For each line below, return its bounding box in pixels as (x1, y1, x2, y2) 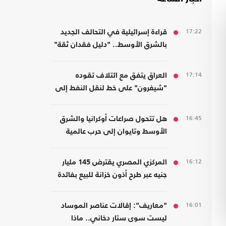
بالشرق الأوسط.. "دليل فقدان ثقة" (54, 41, 167, 49)
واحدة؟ (146, 140, 167, 148)
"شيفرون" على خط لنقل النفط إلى (55, 84, 167, 92)
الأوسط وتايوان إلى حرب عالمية (66, 128, 167, 136)
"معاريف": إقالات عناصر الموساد (61, 202, 167, 210)
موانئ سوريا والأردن (100, 97, 167, 105)
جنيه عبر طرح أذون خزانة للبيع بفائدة (58, 171, 167, 179)
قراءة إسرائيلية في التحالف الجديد (61, 28, 167, 36)
